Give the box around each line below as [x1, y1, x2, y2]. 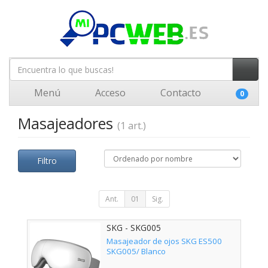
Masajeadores [18, 113, 117, 133]
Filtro [37, 155, 57, 166]
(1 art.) [117, 119, 146, 132]
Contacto [158, 86, 201, 99]
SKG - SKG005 [106, 222, 161, 233]
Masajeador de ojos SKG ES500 [106, 236, 222, 247]
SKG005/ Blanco [106, 246, 166, 257]
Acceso [93, 86, 126, 99]
